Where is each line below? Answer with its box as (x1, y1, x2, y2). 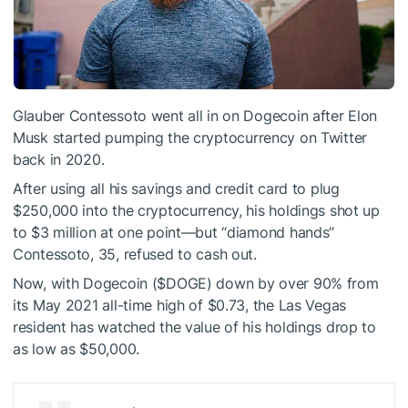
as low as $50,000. (13, 339, 139, 358)
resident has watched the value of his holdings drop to (13, 317, 376, 336)
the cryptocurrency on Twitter (163, 127, 368, 147)
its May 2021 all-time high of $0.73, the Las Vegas (13, 295, 347, 314)
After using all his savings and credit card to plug (13, 178, 340, 198)
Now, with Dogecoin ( (13, 273, 158, 292)
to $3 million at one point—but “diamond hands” (13, 222, 335, 241)
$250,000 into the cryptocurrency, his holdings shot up (13, 200, 380, 219)
